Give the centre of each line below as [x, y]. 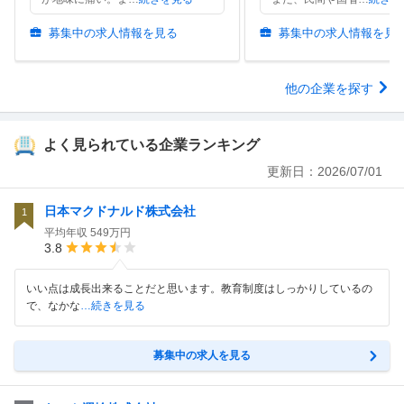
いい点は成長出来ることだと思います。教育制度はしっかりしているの [199, 289]
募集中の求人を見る [202, 356]
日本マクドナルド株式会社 [120, 211]
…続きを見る [113, 306]
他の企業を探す [329, 89]
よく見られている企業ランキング [151, 145]
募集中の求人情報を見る [113, 33]
